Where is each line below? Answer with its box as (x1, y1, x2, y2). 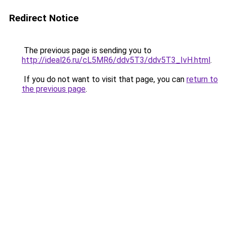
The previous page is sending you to (22, 46, 152, 55)
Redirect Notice (9, 12, 79, 24)
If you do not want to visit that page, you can (22, 74, 186, 84)
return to (186, 74, 218, 84)
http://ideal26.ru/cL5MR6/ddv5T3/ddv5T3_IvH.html (22, 55, 210, 65)
